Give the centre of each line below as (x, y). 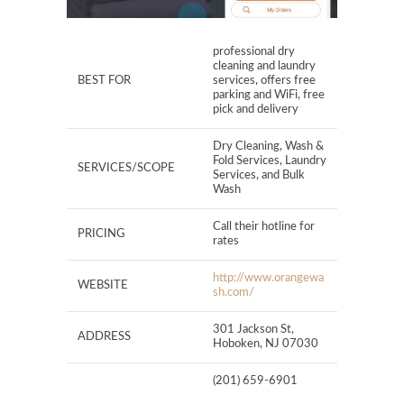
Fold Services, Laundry (270, 161)
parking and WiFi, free (269, 95)
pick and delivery (256, 109)
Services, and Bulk (259, 175)
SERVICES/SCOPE (126, 168)
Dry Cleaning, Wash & (268, 146)
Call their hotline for (264, 226)
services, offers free (264, 80)
